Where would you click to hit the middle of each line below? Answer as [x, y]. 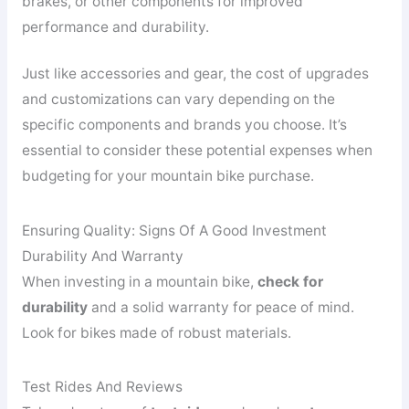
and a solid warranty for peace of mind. [220, 307]
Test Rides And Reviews [102, 387]
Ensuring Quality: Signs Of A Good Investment [174, 230]
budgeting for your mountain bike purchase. [168, 175]
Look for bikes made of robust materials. [156, 332]
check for [290, 281]
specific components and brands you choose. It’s [184, 124]
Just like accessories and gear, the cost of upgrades [195, 73]
